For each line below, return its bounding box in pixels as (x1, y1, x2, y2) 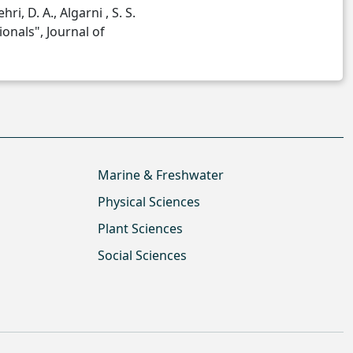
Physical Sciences (98, 193, 200, 210)
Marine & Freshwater (98, 166, 224, 184)
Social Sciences (98, 247, 187, 264)
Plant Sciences (98, 220, 183, 237)
